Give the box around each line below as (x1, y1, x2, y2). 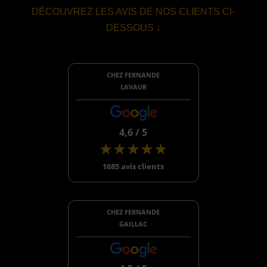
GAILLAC (119, 219, 148, 228)
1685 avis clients (103, 160, 164, 172)
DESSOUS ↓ (105, 23, 161, 33)
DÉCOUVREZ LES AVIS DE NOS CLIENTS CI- (32, 7, 235, 17)
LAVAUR (120, 82, 147, 91)
